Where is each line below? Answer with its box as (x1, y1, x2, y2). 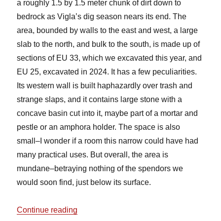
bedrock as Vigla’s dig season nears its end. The (17, 12, 187, 21)
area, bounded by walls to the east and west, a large (17, 26, 198, 35)
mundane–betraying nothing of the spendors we (17, 164, 184, 173)
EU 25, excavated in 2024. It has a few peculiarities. (17, 68, 197, 76)
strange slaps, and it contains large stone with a (17, 95, 183, 104)
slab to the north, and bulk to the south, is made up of (17, 40, 200, 49)
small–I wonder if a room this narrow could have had (17, 137, 199, 146)
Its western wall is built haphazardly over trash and (17, 81, 193, 90)
